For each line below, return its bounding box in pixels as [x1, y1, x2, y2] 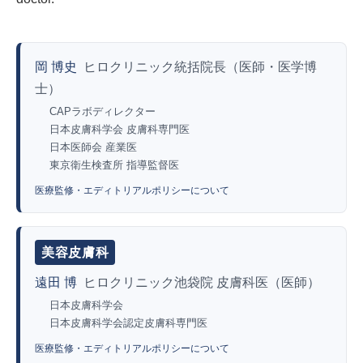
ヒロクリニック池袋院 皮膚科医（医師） [83, 275, 320, 290]
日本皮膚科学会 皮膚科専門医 [49, 123, 190, 136]
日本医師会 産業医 [49, 141, 137, 154]
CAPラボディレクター [49, 105, 156, 118]
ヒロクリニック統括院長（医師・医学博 [83, 60, 317, 75]
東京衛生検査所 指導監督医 [49, 159, 179, 172]
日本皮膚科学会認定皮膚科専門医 [49, 317, 207, 330]
